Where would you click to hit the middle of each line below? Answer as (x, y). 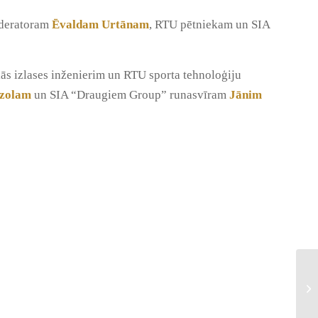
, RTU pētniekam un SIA (209, 25)
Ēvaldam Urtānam (100, 25)
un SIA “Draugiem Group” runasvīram (130, 94)
